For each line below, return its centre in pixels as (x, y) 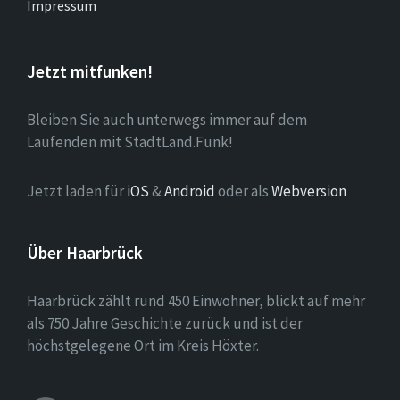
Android (190, 191)
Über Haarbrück (85, 252)
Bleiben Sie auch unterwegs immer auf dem (167, 119)
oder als (243, 191)
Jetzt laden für (77, 191)
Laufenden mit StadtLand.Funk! (130, 142)
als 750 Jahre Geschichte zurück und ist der (165, 323)
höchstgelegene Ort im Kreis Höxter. (143, 345)
